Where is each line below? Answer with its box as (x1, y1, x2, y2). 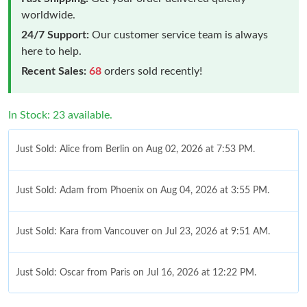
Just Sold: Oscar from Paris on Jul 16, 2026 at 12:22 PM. (16, 267, 256, 278)
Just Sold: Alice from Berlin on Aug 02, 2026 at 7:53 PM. (16, 144, 255, 154)
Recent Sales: (21, 65, 86, 77)
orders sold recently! (101, 65, 202, 77)
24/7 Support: (21, 29, 89, 40)
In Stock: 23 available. (8, 109, 112, 121)
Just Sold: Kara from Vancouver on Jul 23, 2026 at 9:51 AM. (16, 226, 270, 236)
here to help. (21, 45, 82, 57)
